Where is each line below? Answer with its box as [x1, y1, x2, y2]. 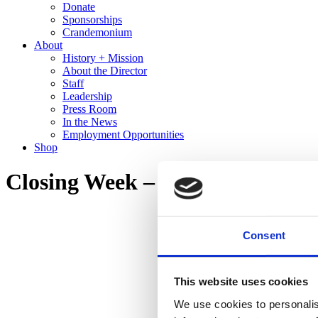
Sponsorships [62, 13, 122, 26]
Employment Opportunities [62, 128, 184, 141]
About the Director [62, 65, 147, 77]
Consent [243, 229, 285, 241]
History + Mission [62, 52, 143, 64]
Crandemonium [62, 26, 132, 38]
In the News [62, 116, 117, 128]
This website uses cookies [173, 275, 308, 288]
